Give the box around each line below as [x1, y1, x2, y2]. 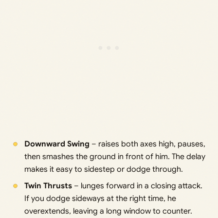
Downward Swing [24, 139, 90, 149]
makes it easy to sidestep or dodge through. [24, 164, 183, 175]
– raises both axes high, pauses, [89, 139, 205, 149]
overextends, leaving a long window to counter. [24, 206, 192, 217]
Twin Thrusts [24, 181, 72, 191]
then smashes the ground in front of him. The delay [24, 152, 205, 162]
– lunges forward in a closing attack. [72, 181, 202, 191]
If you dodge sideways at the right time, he [24, 194, 176, 204]
